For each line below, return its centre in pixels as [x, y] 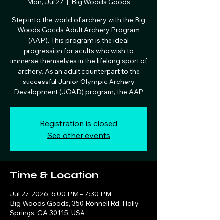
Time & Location [54, 175]
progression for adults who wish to [79, 50]
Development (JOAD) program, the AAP [79, 92]
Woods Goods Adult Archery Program [79, 30]
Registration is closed [79, 123]
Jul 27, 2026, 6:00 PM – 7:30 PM [61, 194]
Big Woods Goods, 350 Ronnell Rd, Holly [74, 203]
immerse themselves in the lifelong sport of [79, 61]
